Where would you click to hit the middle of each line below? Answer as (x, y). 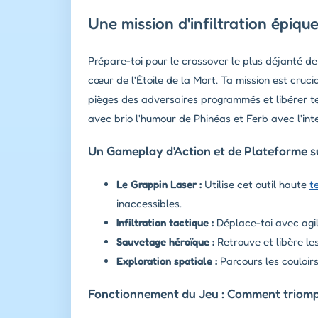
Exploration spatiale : (167, 261)
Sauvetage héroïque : (165, 241)
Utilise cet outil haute (256, 184)
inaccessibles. (149, 203)
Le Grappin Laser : (159, 184)
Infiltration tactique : (165, 222)
